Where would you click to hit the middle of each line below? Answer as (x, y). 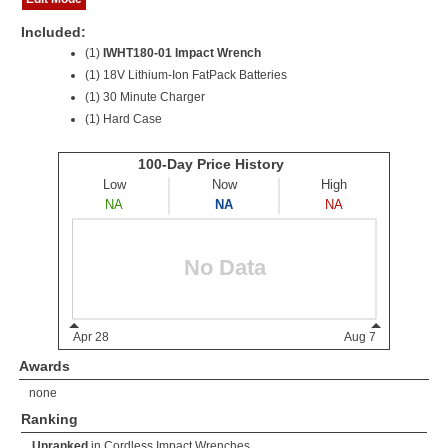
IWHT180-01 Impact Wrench (182, 53)
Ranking (49, 419)
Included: (53, 32)
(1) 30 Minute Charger (145, 97)
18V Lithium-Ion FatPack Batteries (195, 75)
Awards (44, 366)
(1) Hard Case (123, 119)
